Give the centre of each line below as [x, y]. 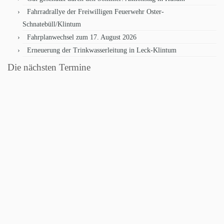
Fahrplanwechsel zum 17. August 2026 [82, 37]
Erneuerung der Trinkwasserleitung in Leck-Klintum [102, 50]
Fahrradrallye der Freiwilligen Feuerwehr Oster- [95, 12]
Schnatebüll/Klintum [52, 24]
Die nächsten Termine [49, 67]
